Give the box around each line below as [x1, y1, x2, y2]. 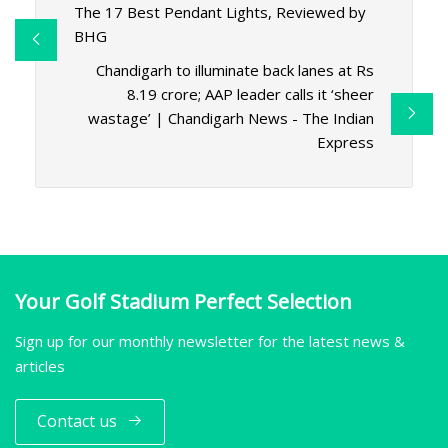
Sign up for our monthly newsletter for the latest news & [15, 330, 405, 351]
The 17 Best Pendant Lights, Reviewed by [73, 2, 366, 23]
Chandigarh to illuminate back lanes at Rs [96, 60, 375, 81]
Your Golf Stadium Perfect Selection [15, 287, 352, 315]
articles [15, 355, 65, 376]
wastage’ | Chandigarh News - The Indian [88, 108, 375, 129]
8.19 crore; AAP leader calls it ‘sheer [127, 84, 375, 105]
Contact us [37, 410, 117, 433]
